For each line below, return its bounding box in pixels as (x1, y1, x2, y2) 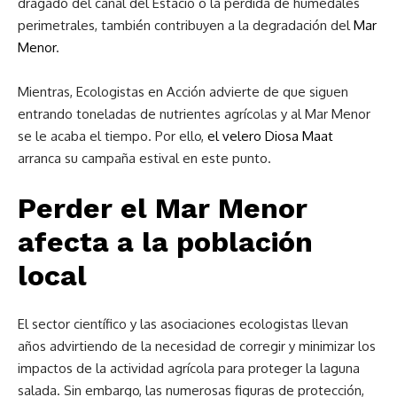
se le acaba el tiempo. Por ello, (18, 127, 207, 144)
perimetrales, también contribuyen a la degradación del (18, 16, 354, 34)
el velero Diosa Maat (207, 127, 333, 144)
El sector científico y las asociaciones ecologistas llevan (18, 315, 348, 332)
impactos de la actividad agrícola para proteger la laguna (18, 359, 360, 377)
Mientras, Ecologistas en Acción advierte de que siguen (18, 82, 348, 100)
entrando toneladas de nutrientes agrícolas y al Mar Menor (18, 105, 370, 122)
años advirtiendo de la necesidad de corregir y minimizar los (18, 337, 376, 354)
